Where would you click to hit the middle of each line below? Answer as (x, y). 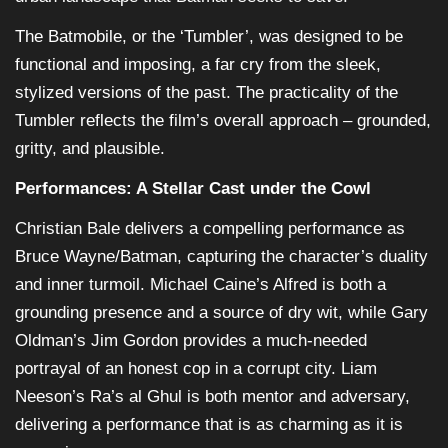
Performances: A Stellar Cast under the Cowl (193, 189)
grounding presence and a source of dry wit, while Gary (221, 313)
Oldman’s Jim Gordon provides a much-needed (191, 341)
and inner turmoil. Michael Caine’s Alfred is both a (200, 285)
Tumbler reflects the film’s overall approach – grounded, (223, 121)
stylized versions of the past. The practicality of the (206, 93)
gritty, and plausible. (90, 149)
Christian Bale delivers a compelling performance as (210, 229)
